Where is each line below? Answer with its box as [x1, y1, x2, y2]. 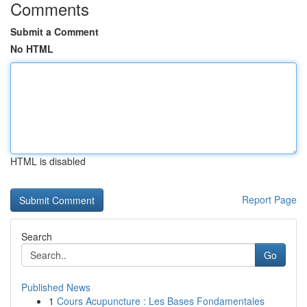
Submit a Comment [10, 25, 99, 38]
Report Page [242, 193, 297, 206]
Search [21, 230, 52, 243]
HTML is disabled [10, 154, 86, 168]
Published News [21, 280, 90, 294]
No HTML [10, 42, 53, 56]
